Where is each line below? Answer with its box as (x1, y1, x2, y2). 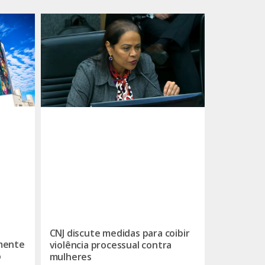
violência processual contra (49, 238, 172, 252)
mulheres (49, 250, 92, 264)
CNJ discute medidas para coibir (49, 227, 190, 240)
